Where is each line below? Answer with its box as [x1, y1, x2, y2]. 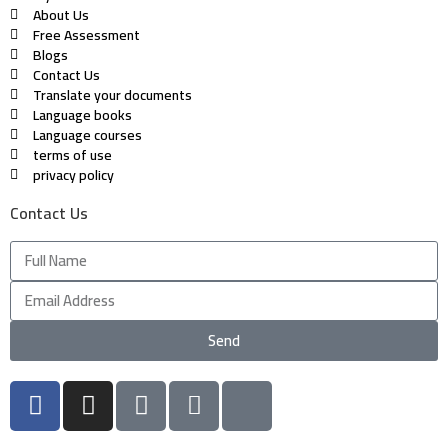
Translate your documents [32, 81, 192, 108]
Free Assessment [32, 21, 140, 48]
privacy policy [32, 161, 114, 188]
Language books [32, 101, 132, 128]
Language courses [32, 121, 142, 148]
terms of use [32, 141, 112, 168]
